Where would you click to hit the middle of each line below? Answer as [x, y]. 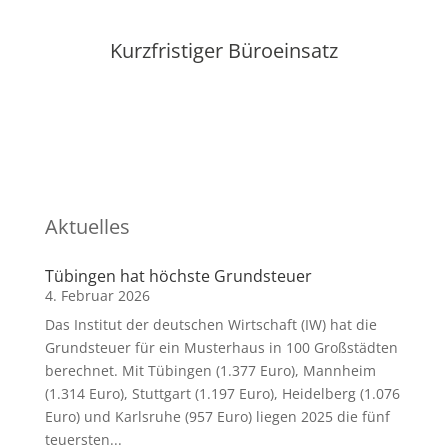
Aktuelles [87, 226]
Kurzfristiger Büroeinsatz [223, 50]
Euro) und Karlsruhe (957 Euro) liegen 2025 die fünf [217, 416]
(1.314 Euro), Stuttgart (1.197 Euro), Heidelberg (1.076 [222, 393]
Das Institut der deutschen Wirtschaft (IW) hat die [210, 324]
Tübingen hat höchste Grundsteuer [178, 276]
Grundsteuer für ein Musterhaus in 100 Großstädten [221, 347]
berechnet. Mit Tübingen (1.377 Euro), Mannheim [210, 370]
